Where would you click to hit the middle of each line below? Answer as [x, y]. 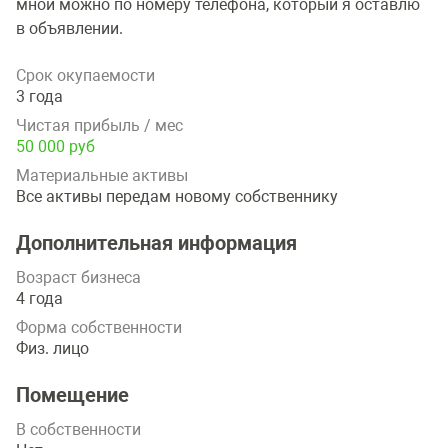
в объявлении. [71, 29]
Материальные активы [102, 176]
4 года [39, 299]
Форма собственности [99, 328]
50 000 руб [55, 147]
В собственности [78, 430]
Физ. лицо [52, 349]
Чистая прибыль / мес [99, 126]
